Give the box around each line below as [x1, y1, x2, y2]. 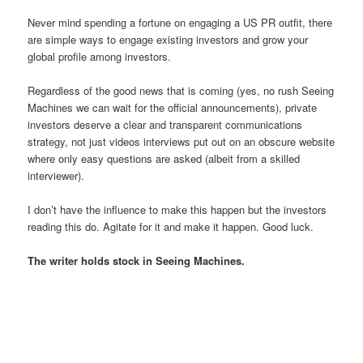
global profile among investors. [28, 48, 172, 64]
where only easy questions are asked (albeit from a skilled [28, 150, 301, 166]
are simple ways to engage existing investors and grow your [28, 31, 309, 47]
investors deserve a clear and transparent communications [28, 116, 303, 132]
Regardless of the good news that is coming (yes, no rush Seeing [28, 82, 335, 98]
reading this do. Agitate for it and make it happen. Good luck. [28, 219, 314, 235]
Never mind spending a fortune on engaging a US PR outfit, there [28, 14, 333, 30]
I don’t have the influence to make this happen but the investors [28, 202, 327, 218]
